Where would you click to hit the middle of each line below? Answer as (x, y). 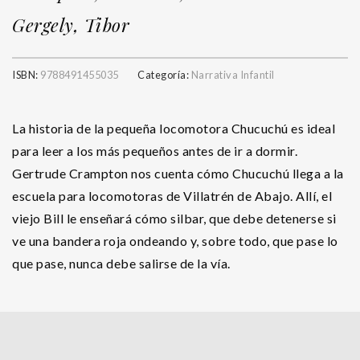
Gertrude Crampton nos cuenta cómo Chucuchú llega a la (178, 173)
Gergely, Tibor (71, 25)
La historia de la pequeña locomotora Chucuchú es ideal (174, 128)
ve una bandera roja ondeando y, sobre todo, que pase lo (175, 240)
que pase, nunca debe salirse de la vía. (121, 263)
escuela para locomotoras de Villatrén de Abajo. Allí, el (172, 195)
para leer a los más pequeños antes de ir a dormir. (155, 150)
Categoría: (164, 74)
